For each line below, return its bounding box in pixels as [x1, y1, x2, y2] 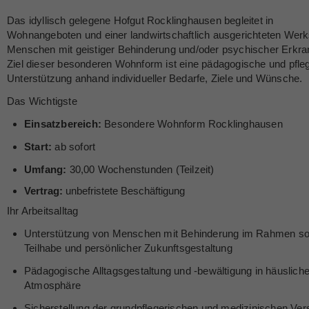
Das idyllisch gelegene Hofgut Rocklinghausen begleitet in [7, 14, 274, 26]
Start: [24, 141, 52, 152]
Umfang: [24, 163, 67, 175]
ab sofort [52, 141, 96, 152]
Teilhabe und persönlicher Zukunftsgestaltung [24, 242, 232, 254]
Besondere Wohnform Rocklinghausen [101, 118, 283, 130]
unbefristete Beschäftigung [63, 185, 185, 197]
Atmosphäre [24, 279, 81, 291]
